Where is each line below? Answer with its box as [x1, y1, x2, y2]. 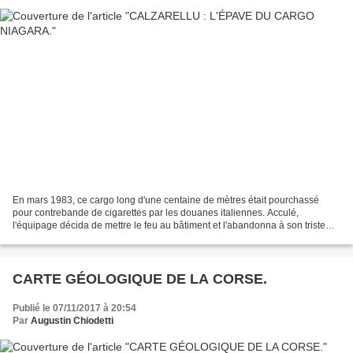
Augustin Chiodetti [31, 315, 113, 327]
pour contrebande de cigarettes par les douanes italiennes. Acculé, [13, 207, 299, 219]
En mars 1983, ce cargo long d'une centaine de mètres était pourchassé [13, 195, 319, 206]
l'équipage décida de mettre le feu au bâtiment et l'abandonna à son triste [13, 220, 325, 232]
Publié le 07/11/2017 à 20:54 [13, 303, 136, 314]
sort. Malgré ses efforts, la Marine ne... [13, 232, 174, 244]
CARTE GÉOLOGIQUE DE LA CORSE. [13, 271, 267, 288]
